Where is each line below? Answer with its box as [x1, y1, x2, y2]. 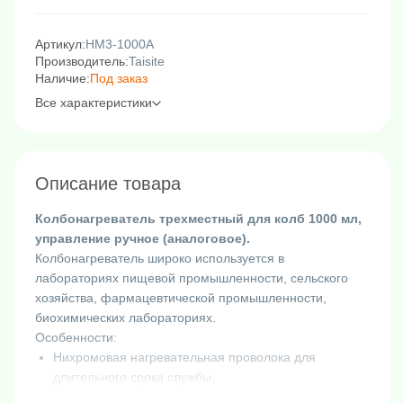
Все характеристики [35, 95, 152, 111]
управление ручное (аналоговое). [35, 231, 250, 246]
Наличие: [35, 71, 90, 86]
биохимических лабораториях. [35, 310, 216, 326]
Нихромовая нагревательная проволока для [53, 350, 316, 365]
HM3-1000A [85, 37, 154, 52]
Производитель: [35, 54, 129, 69]
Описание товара [35, 174, 181, 194]
